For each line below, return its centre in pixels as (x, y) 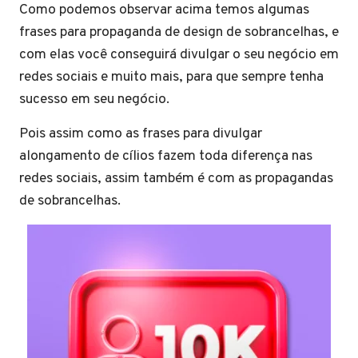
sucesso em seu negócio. (97, 99)
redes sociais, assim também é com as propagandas (176, 178)
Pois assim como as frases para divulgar (141, 133)
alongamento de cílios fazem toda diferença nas (166, 156)
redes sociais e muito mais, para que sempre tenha (171, 77)
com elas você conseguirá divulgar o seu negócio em (179, 54)
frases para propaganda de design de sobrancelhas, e (179, 32)
